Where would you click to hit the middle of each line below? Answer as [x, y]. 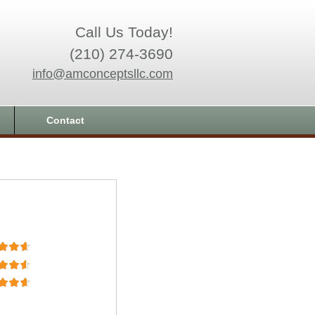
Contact [65, 120]
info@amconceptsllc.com [103, 74]
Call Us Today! [124, 32]
